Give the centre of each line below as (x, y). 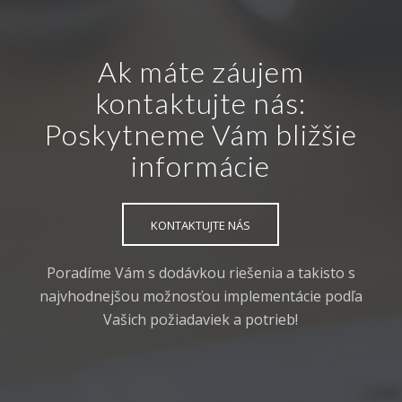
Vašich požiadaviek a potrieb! (201, 319)
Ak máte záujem (201, 71)
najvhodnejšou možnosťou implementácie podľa (201, 296)
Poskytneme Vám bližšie (201, 134)
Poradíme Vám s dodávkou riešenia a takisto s (201, 272)
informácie (201, 165)
